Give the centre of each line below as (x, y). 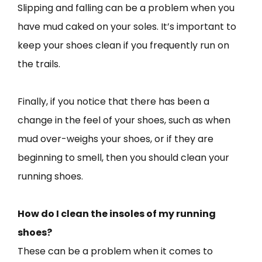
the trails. (40, 64)
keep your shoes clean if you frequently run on (123, 45)
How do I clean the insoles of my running (117, 213)
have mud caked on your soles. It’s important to (127, 26)
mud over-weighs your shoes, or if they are (116, 139)
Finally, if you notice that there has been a (113, 101)
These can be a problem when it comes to (115, 251)
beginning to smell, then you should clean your (123, 157)
